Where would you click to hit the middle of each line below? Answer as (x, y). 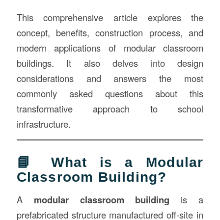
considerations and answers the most (110, 78)
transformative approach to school (110, 108)
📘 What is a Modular (110, 162)
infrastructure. (43, 124)
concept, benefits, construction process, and (110, 32)
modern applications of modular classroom (110, 47)
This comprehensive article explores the (110, 17)
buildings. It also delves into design (110, 63)
